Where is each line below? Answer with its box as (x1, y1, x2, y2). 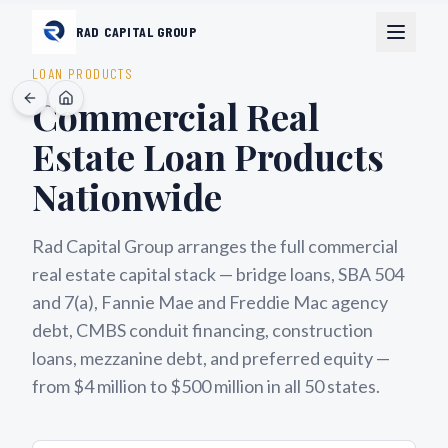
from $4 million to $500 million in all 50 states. (32, 375, 380, 397)
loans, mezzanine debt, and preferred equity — (32, 347, 390, 369)
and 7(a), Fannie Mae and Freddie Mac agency (32, 291, 388, 313)
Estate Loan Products (32, 132, 384, 180)
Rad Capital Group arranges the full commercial (32, 235, 398, 257)
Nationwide (32, 172, 222, 220)
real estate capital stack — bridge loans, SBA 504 (32, 263, 404, 285)
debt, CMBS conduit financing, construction (32, 319, 373, 341)
